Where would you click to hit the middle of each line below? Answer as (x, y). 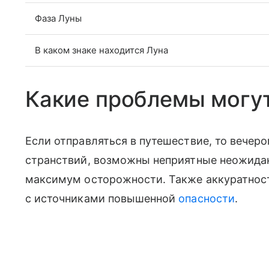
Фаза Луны (58, 18)
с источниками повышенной (102, 198)
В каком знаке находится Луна (101, 50)
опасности (207, 198)
